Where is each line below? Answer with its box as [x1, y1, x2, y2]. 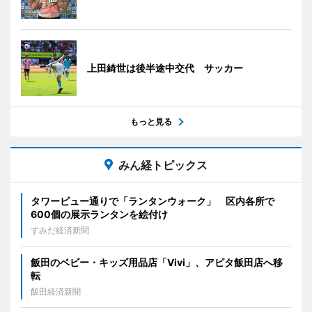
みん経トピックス [118, 157, 208, 172]
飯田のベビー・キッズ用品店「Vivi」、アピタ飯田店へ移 [31, 256, 283, 268]
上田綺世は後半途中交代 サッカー [87, 61, 243, 74]
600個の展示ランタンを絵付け [31, 208, 168, 220]
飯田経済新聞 [31, 286, 81, 297]
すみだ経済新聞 [31, 224, 89, 235]
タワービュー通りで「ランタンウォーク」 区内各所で [31, 194, 274, 207]
